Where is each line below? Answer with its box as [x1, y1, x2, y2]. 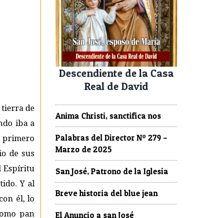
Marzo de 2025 [55, 144, 112, 154]
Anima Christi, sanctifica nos [55, 110, 161, 121]
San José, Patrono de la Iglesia [55, 166, 168, 176]
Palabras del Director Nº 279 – [55, 132, 167, 143]
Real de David [84, 79, 148, 92]
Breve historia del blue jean [55, 188, 158, 198]
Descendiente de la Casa [59, 66, 174, 79]
